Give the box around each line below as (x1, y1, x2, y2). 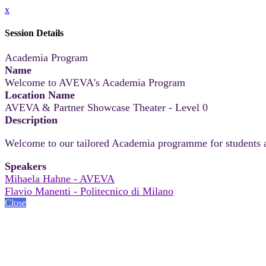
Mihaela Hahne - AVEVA (5, 172, 115, 185)
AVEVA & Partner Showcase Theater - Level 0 (5, 101, 208, 113)
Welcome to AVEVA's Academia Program (5, 76, 185, 88)
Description (5, 113, 58, 126)
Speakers (5, 160, 46, 172)
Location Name (5, 88, 75, 101)
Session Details (5, 28, 64, 39)
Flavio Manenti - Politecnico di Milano (5, 185, 173, 197)
